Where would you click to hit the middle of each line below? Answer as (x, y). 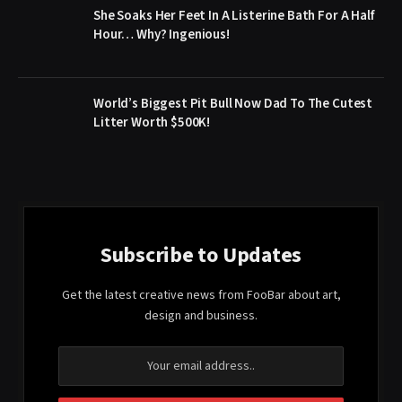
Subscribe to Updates (201, 255)
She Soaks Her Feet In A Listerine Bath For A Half (234, 15)
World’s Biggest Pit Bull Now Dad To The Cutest (233, 103)
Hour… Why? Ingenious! (162, 34)
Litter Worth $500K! (152, 122)
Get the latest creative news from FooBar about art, (201, 295)
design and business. (201, 315)
